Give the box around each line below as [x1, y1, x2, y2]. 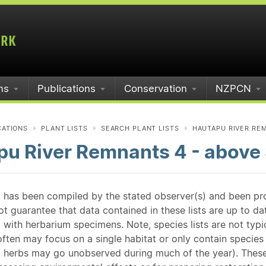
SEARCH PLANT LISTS [100, 124, 179, 132]
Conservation [124, 82, 187, 95]
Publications [37, 82, 96, 95]
